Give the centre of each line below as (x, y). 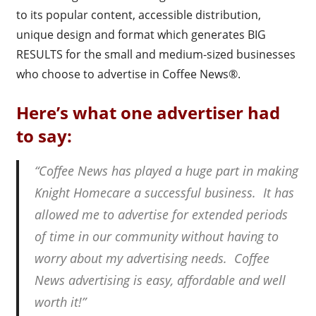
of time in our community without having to (157, 236)
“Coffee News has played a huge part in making (166, 170)
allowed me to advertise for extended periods (161, 214)
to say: (44, 135)
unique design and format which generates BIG (141, 34)
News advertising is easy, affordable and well (160, 280)
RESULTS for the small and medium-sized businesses (156, 54)
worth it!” (60, 302)
